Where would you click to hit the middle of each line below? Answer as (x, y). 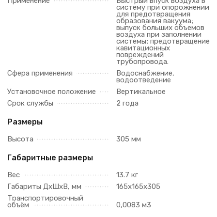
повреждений (140, 55)
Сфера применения (40, 73)
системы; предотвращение (163, 41)
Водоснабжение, (145, 73)
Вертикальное (141, 92)
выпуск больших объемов (160, 28)
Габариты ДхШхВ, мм (44, 186)
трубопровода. (142, 62)
